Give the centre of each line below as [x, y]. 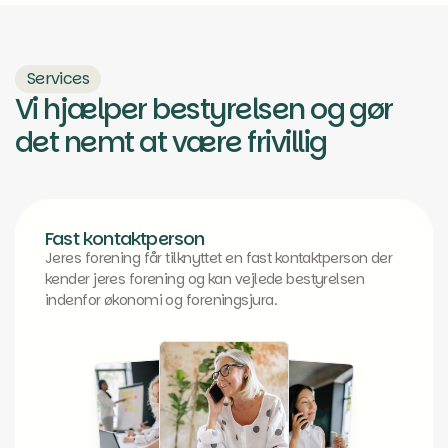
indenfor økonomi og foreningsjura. [161, 300]
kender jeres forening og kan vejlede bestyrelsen [205, 279]
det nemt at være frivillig [171, 142]
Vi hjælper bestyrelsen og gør [204, 109]
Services [58, 78]
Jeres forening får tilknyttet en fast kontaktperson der [219, 258]
